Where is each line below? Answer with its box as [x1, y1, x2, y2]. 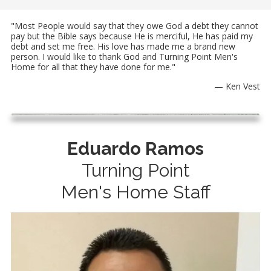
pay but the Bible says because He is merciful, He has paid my [11, 30, 253, 42]
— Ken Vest [214, 80, 260, 93]
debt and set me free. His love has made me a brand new [11, 41, 235, 53]
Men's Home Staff [60, 181, 211, 203]
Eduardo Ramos [67, 138, 204, 160]
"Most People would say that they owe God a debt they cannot [11, 20, 258, 32]
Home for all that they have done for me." [11, 61, 175, 73]
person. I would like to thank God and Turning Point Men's [11, 51, 238, 63]
